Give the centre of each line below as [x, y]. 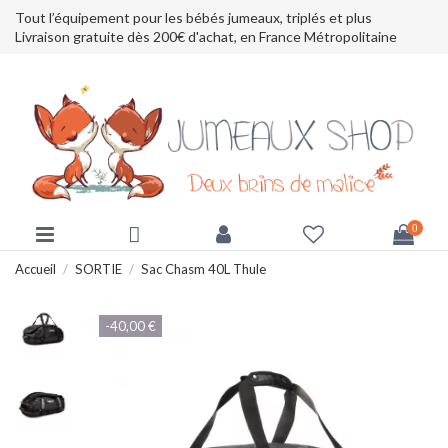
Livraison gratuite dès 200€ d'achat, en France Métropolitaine [206, 36]
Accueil [35, 268]
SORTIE [98, 268]
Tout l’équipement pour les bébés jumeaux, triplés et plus [193, 17]
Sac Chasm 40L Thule [203, 268]
